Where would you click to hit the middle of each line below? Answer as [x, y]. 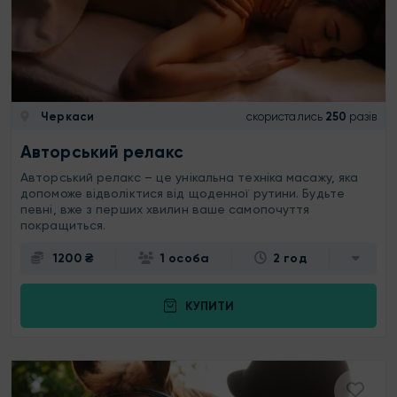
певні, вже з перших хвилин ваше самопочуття [165, 210]
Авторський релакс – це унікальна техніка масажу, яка [190, 178]
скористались [284, 116]
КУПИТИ [209, 306]
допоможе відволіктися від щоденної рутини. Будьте [183, 194]
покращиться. [63, 226]
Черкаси [66, 116]
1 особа [185, 259]
